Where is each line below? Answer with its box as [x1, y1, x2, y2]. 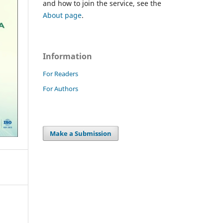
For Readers [43, 69, 78, 78]
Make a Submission [50, 128, 112, 138]
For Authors [43, 84, 78, 93]
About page [43, 10, 82, 20]
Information [43, 50, 92, 62]
